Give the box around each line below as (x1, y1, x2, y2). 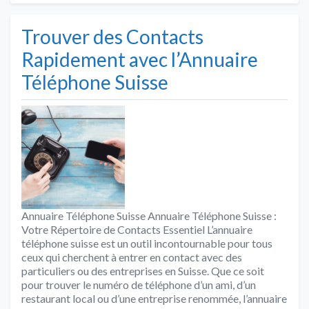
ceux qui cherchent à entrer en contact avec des (21, 250, 242, 263)
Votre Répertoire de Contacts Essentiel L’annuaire (21, 222, 252, 236)
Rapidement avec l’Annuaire (21, 47, 258, 71)
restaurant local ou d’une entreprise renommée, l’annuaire (21, 291, 287, 305)
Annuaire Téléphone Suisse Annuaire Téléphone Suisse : (21, 208, 277, 222)
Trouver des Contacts (21, 24, 203, 48)
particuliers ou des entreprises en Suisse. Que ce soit (21, 263, 264, 277)
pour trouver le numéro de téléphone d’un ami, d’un (21, 277, 256, 291)
